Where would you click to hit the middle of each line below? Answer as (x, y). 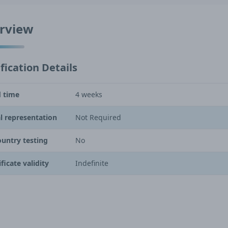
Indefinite (92, 163)
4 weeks (89, 94)
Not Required (98, 117)
